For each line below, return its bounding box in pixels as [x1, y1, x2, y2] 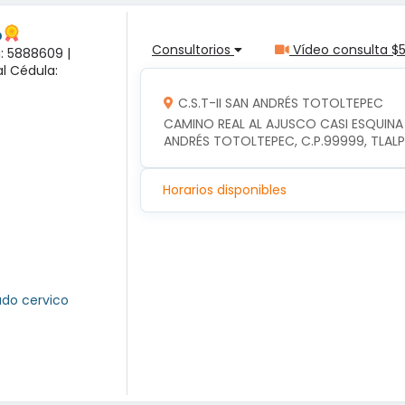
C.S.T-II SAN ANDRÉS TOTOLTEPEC [177, 93, 383, 112]
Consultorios [152, 40, 234, 59]
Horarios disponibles [163, 181, 287, 200]
